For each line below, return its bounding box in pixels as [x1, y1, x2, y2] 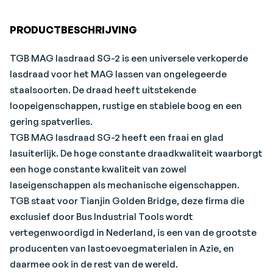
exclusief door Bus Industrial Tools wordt [10, 211, 193, 222]
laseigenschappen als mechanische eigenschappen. [10, 179, 239, 191]
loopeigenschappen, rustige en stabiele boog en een [10, 100, 242, 112]
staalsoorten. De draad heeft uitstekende [10, 84, 196, 96]
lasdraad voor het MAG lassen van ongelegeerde [10, 68, 227, 80]
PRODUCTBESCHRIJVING [10, 24, 137, 36]
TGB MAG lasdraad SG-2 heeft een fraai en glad [10, 132, 224, 143]
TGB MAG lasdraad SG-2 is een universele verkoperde [10, 52, 248, 64]
